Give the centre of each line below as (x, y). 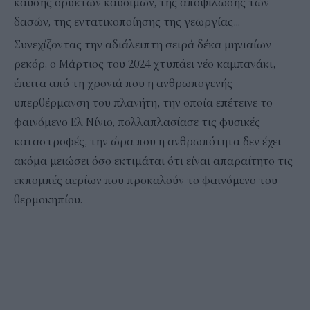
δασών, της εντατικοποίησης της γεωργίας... (127, 22)
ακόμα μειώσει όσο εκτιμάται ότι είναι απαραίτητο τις (153, 161)
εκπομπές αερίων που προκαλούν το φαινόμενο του (146, 180)
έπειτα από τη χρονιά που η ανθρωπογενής (123, 83)
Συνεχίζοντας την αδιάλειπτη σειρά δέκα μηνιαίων (143, 45)
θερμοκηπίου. (48, 200)
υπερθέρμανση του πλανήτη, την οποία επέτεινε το (143, 103)
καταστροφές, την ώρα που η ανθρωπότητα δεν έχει (147, 142)
